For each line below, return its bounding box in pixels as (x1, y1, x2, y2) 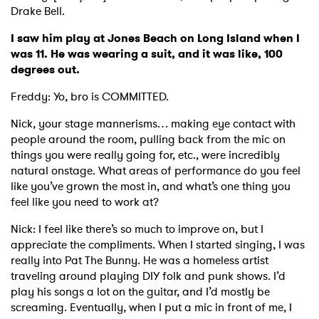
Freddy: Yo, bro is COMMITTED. (11, 88, 169, 105)
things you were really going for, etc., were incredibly (11, 147, 280, 164)
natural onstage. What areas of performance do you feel (11, 162, 300, 179)
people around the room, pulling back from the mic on (11, 131, 286, 148)
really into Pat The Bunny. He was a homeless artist (11, 252, 268, 269)
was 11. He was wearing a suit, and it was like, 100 (11, 46, 283, 63)
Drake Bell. (11, 3, 65, 20)
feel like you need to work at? (11, 194, 162, 211)
